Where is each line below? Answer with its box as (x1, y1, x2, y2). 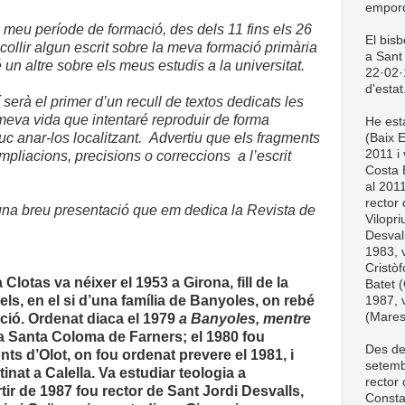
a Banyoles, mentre (179, 311, 312, 326)
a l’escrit (238, 148, 291, 164)
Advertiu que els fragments (149, 130, 320, 146)
